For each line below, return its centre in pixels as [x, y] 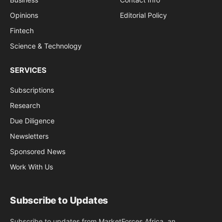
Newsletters [29, 136]
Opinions [24, 15]
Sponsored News [38, 152]
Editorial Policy [143, 15]
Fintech [22, 31]
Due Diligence [32, 121]
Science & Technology [46, 46]
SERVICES [28, 70]
